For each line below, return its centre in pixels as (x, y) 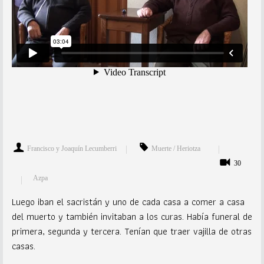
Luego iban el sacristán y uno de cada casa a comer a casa (128, 202)
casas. (24, 246)
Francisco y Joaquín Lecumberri (72, 148)
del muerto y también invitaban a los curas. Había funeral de (132, 217)
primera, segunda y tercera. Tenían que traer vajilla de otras (132, 231)
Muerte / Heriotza (176, 148)
